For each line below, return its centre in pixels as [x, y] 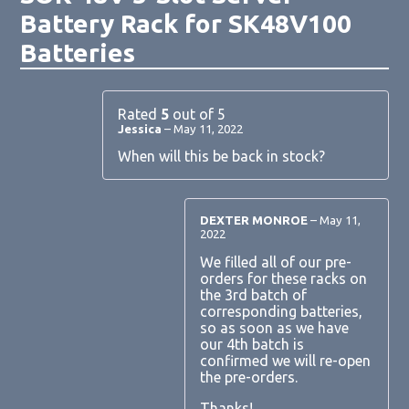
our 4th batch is [252, 344]
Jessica [142, 130]
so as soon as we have [275, 327]
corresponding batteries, [282, 311]
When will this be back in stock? [222, 157]
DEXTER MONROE [256, 221]
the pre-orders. [249, 377]
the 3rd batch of [254, 294]
